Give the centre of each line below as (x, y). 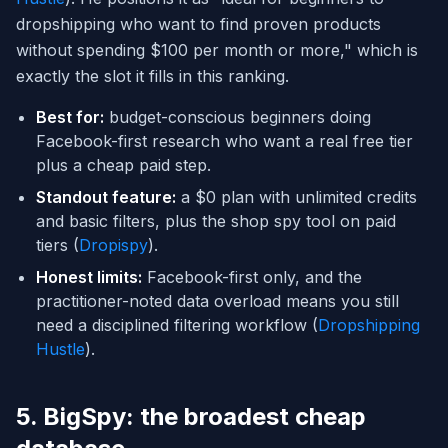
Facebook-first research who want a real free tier (224, 141)
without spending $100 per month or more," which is (217, 50)
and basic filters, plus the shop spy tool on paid (216, 221)
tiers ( (57, 245)
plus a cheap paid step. (123, 165)
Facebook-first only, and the (252, 277)
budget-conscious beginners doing (237, 117)
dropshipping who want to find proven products (198, 24)
